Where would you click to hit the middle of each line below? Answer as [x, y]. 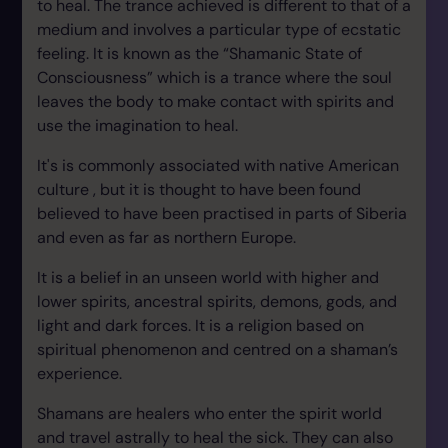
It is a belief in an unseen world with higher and [208, 277]
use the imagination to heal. [137, 125]
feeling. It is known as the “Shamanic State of [199, 53]
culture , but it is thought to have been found [199, 189]
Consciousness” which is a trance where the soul [214, 77]
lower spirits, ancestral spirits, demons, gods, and [217, 301]
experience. [79, 373]
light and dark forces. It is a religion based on [200, 325]
